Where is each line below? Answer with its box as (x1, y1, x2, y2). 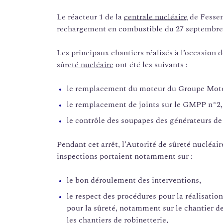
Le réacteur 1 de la (57, 11, 124, 23)
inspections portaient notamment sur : (57, 150, 193, 163)
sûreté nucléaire (57, 59, 113, 71)
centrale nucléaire (124, 11, 188, 23)
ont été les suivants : (113, 59, 188, 71)
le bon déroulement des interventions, (67, 174, 201, 187)
